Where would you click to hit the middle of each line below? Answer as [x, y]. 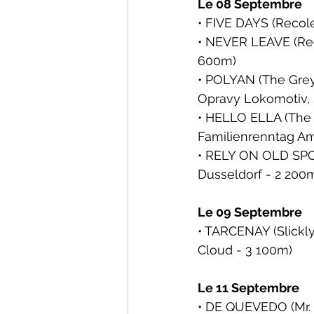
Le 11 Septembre [250, 288]
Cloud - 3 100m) [245, 250]
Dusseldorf [230, 174]
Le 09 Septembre [250, 212]
